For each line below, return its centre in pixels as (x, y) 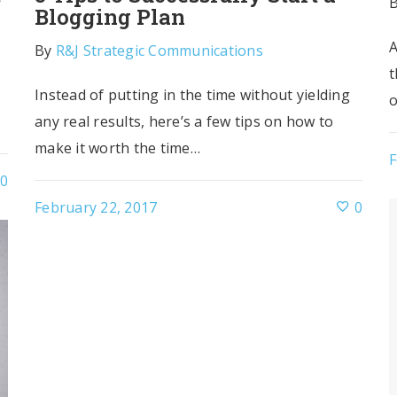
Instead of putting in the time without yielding (192, 95)
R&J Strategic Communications (159, 51)
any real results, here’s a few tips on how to (184, 121)
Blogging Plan (110, 17)
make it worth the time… (117, 148)
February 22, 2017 (96, 207)
